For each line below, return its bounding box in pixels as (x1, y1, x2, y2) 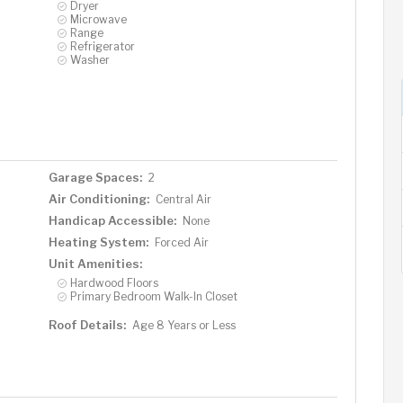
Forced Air (154, 236, 209, 249)
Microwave (69, 13, 127, 26)
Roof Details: (48, 318, 126, 332)
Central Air (155, 193, 211, 206)
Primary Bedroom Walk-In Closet (69, 290, 237, 303)
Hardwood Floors (69, 276, 158, 290)
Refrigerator (69, 40, 135, 53)
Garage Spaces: (48, 170, 142, 184)
